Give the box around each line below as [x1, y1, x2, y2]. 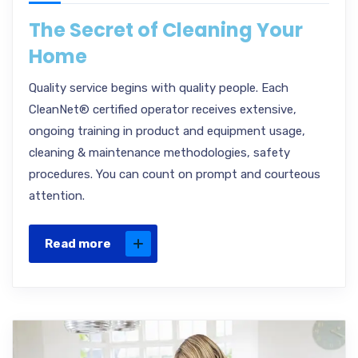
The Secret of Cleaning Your [29, 17, 303, 43]
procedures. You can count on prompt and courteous [29, 167, 320, 181]
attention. [29, 189, 85, 203]
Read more [45, 237, 111, 251]
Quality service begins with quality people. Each [29, 81, 288, 95]
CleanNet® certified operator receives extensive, [29, 102, 296, 117]
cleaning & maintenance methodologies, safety [29, 145, 290, 160]
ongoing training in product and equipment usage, [29, 124, 305, 138]
